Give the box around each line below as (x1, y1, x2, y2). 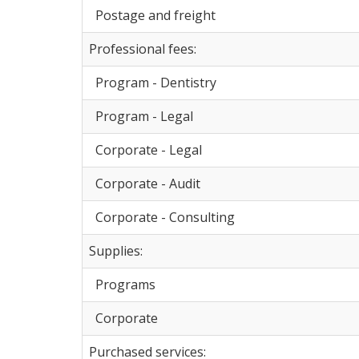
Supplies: (89, 241, 143, 260)
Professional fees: (89, 39, 196, 58)
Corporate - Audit (89, 174, 200, 192)
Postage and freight (89, 6, 216, 24)
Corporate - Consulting (89, 208, 235, 226)
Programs (89, 275, 155, 293)
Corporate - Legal (89, 140, 202, 159)
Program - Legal (89, 107, 193, 125)
